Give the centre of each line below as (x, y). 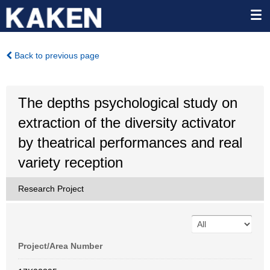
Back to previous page (56, 55)
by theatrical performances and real (130, 143)
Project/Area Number (60, 246)
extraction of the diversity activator (127, 123)
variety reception (71, 162)
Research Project (51, 189)
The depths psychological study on (128, 103)
